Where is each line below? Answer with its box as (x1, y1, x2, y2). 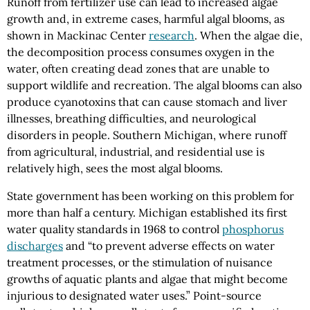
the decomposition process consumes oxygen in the (7, 44, 275, 59)
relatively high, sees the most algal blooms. (7, 161, 223, 175)
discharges (7, 238, 63, 253)
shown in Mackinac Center (7, 28, 149, 42)
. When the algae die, (194, 28, 302, 42)
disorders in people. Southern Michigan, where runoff (7, 127, 286, 142)
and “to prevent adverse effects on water (63, 238, 275, 253)
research (149, 28, 194, 42)
